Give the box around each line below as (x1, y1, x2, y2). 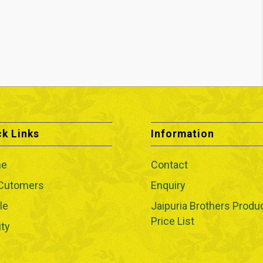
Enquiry (151, 179, 186, 192)
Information (151, 128, 215, 140)
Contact (151, 159, 188, 171)
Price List (151, 215, 195, 228)
